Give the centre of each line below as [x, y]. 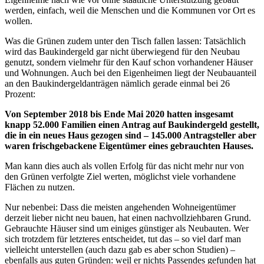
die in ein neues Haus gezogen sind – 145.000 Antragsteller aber [131, 136]
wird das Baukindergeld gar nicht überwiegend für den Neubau [122, 52]
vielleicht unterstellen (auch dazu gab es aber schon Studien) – [120, 250]
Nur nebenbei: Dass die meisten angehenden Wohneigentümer [120, 207]
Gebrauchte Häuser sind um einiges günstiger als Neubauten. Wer [127, 229]
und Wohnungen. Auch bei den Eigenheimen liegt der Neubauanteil [131, 73]
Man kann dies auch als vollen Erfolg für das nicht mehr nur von [124, 166]
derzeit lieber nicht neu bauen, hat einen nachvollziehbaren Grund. [128, 218]
